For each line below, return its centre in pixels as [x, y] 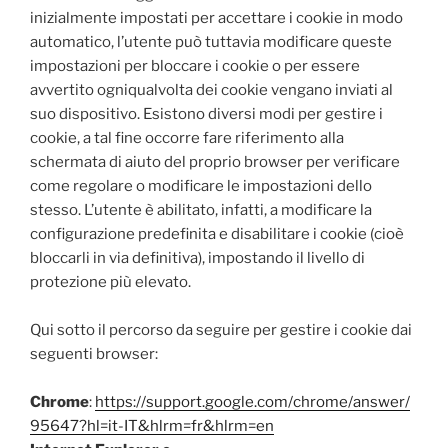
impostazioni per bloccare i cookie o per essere [195, 66]
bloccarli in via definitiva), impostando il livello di [197, 258]
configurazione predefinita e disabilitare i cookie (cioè [217, 234]
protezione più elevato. [112, 282]
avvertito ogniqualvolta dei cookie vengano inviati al [211, 90]
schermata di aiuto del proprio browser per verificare [215, 162]
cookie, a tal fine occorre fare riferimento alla [187, 138]
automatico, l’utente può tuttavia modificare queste [211, 42]
